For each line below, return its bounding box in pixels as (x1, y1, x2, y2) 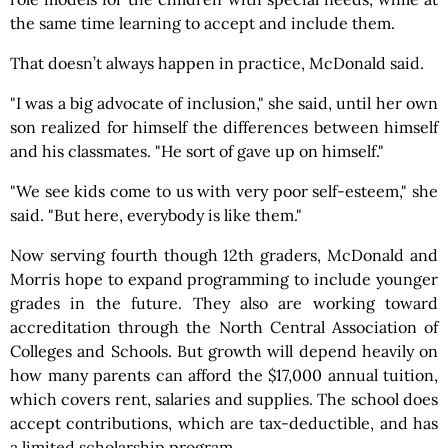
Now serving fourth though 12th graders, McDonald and (10, 245, 438, 265)
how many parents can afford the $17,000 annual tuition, (10, 365, 438, 385)
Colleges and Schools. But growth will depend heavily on (10, 341, 438, 361)
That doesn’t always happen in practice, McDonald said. (10, 53, 424, 73)
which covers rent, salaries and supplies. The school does (10, 389, 438, 409)
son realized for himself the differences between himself (10, 117, 438, 137)
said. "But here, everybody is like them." (10, 205, 302, 225)
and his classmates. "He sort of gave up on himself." (10, 141, 384, 161)
